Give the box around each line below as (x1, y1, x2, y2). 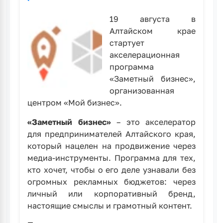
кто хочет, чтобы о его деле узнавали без (27, 165, 196, 175)
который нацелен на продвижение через (27, 141, 196, 151)
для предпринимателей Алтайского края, (27, 129, 196, 139)
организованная (110, 86, 174, 96)
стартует (110, 38, 144, 48)
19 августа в (110, 14, 196, 24)
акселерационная (110, 50, 180, 60)
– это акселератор (116, 117, 196, 127)
